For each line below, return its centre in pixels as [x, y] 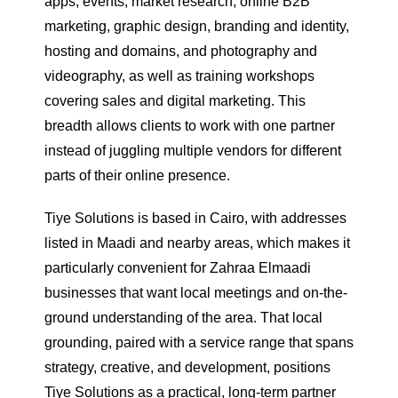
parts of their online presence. [137, 175]
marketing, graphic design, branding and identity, [197, 26]
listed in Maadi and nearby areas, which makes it [197, 243]
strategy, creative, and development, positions [187, 367]
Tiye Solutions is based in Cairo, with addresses [195, 218]
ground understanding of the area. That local [183, 317]
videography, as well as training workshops [179, 76]
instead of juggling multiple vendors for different [193, 150]
